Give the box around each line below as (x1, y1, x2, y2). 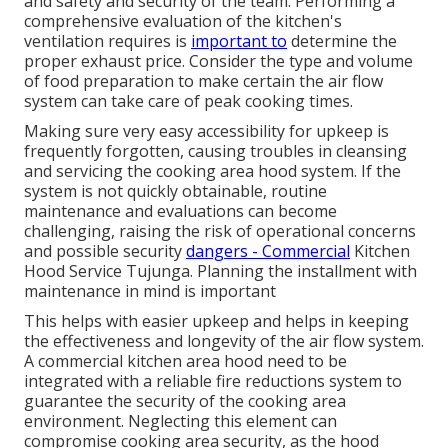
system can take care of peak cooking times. (24, 89, 353, 112)
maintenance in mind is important (24, 279, 276, 302)
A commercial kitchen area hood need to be (24, 349, 347, 372)
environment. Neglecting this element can (24, 409, 337, 432)
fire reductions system (216, 369, 382, 392)
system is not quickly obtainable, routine (24, 179, 327, 202)
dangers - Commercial (186, 239, 350, 262)
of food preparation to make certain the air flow (24, 69, 383, 92)
